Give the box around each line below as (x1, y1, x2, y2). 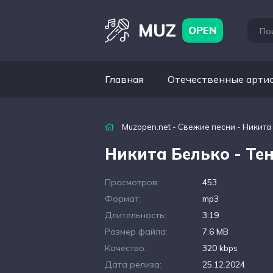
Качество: (105, 243, 146, 253)
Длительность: (105, 210, 166, 221)
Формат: (105, 193, 141, 204)
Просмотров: (105, 177, 159, 188)
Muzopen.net (122, 122, 171, 132)
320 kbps (202, 243, 238, 253)
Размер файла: (105, 226, 168, 237)
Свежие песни (178, 122, 235, 132)
